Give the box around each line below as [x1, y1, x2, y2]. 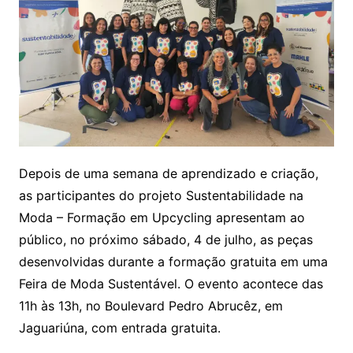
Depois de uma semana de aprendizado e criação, [18, 165, 318, 182]
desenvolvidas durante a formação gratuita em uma [18, 254, 328, 270]
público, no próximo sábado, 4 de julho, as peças [18, 232, 313, 248]
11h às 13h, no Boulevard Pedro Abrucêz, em [18, 298, 283, 314]
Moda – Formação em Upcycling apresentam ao [18, 210, 305, 226]
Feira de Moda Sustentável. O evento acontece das [18, 276, 323, 292]
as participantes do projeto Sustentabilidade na [18, 188, 303, 204]
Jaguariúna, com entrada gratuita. [18, 320, 221, 336]
